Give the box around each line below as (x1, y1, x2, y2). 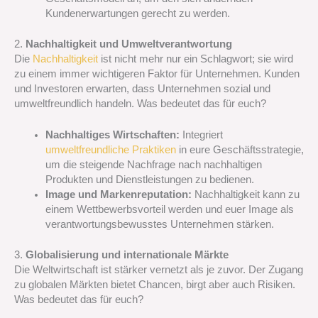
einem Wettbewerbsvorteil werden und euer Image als (45, 204, 294, 216)
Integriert (179, 129, 223, 141)
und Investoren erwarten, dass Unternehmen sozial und (14, 83, 270, 95)
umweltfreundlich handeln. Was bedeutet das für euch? (14, 98, 266, 110)
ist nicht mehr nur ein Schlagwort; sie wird (98, 53, 293, 65)
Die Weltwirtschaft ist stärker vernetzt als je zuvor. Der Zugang (14, 264, 303, 276)
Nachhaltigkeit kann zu (191, 189, 300, 201)
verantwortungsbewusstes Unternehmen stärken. (45, 219, 274, 231)
